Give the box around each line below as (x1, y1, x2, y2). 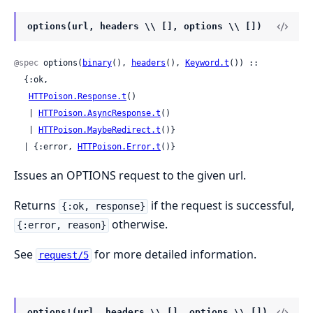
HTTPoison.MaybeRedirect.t (38, 125, 161, 136)
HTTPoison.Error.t (78, 142, 161, 152)
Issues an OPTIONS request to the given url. (14, 168, 246, 184)
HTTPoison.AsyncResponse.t (38, 108, 161, 119)
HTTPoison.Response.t (29, 92, 126, 102)
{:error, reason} (16, 219, 106, 231)
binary (82, 58, 112, 68)
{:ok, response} (61, 201, 145, 212)
